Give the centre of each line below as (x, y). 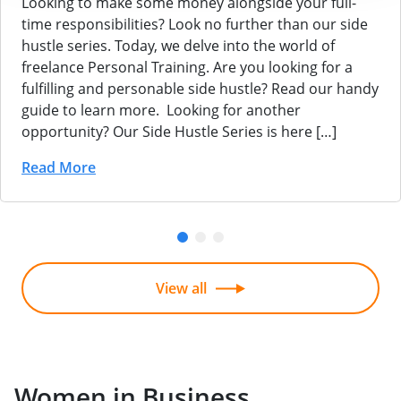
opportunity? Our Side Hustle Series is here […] (179, 132)
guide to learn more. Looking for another (161, 111)
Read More (59, 168)
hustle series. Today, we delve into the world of (178, 46)
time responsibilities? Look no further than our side (195, 25)
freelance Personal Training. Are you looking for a (187, 68)
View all (181, 289)
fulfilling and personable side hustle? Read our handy (200, 89)
